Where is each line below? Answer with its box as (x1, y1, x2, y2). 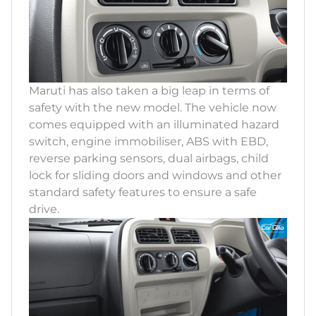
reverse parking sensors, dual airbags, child (29, 151, 269, 165)
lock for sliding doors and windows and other (29, 168, 281, 182)
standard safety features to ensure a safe (29, 185, 257, 199)
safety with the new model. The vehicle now (29, 100, 276, 114)
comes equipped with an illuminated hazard (29, 117, 279, 131)
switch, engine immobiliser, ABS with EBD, (29, 134, 268, 148)
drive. (29, 202, 59, 216)
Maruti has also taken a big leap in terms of (29, 83, 269, 97)
